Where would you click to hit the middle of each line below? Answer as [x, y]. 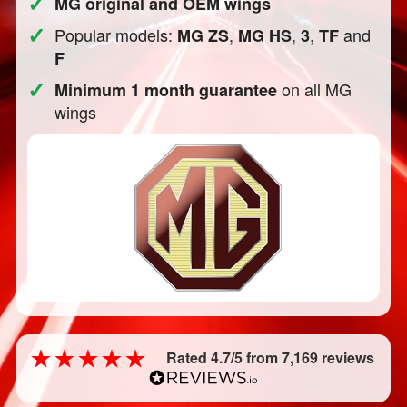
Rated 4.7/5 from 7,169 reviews [271, 357]
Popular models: [116, 35]
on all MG [315, 89]
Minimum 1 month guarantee [166, 90]
